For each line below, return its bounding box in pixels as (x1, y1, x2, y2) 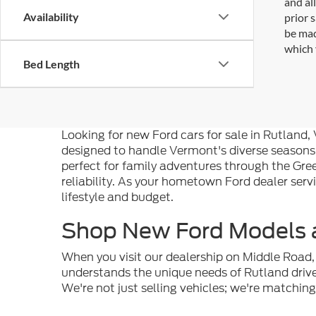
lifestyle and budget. (61, 189, 174, 205)
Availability (23, 10, 79, 23)
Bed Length (23, 57, 80, 71)
